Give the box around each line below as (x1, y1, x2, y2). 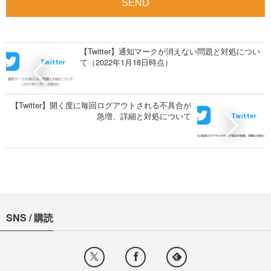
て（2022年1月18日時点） (80, 56, 172, 68)
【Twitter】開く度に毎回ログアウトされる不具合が (11, 99, 191, 111)
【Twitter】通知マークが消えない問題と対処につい (80, 45, 260, 57)
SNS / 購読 (6, 211, 53, 225)
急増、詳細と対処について (97, 110, 191, 122)
